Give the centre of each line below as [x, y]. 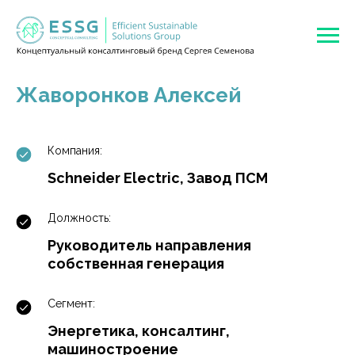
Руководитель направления [149, 245]
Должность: [79, 218]
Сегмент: [71, 303]
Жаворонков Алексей [129, 95]
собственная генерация [136, 263]
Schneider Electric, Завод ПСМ [158, 178]
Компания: [75, 151]
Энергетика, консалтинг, [139, 331]
